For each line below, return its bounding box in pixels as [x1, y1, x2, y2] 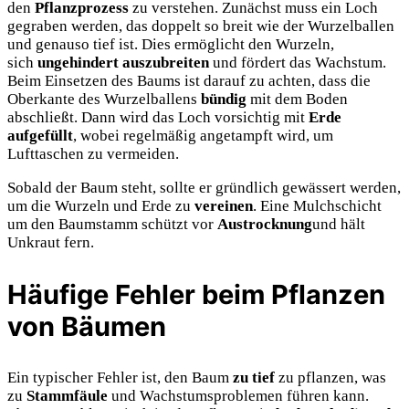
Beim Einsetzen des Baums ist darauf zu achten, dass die [7, 71, 371, 89]
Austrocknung [217, 215, 312, 233]
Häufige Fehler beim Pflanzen [7, 278, 385, 310]
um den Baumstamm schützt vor [7, 215, 217, 233]
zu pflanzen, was [275, 368, 386, 386]
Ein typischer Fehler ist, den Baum [7, 368, 233, 386]
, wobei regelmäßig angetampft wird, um [73, 126, 333, 144]
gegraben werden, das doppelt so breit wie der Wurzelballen [7, 16, 394, 35]
